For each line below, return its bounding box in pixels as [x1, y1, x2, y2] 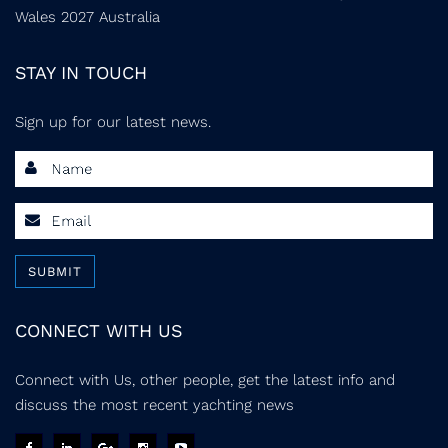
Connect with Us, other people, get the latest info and [15, 370, 395, 389]
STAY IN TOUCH [15, 61, 147, 83]
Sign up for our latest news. [15, 112, 211, 131]
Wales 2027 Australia [15, 7, 160, 26]
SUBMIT [28, 263, 82, 279]
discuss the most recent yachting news [15, 395, 294, 414]
